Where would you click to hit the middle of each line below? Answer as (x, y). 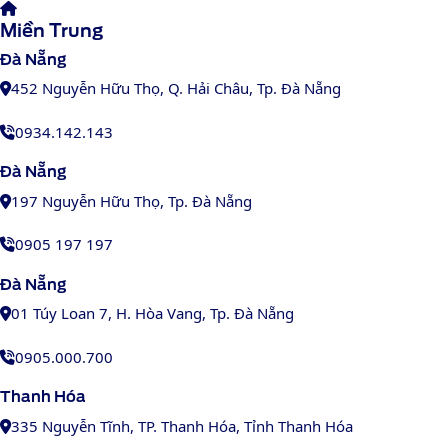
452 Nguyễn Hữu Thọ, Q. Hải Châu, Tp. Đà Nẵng (176, 88)
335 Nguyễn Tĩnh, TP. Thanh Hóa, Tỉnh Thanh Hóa (182, 425)
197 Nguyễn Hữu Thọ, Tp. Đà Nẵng (131, 200)
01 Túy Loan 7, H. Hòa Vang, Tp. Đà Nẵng (152, 313)
